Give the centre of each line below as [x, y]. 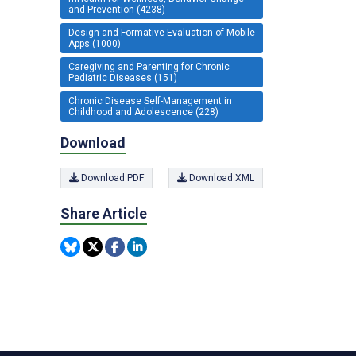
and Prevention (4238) [117, 9]
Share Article [104, 213]
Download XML [221, 178]
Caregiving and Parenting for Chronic [149, 66]
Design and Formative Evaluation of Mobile [162, 32]
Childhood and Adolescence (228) [143, 112]
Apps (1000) [95, 43]
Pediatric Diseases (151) [123, 77]
